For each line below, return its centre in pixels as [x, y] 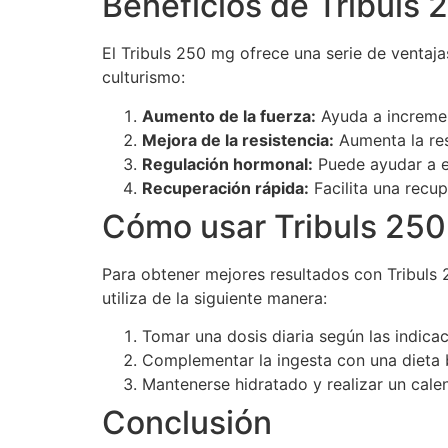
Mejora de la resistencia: [238, 139]
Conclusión [187, 422]
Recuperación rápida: [225, 187]
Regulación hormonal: [227, 163]
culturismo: [143, 77]
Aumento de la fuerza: [229, 115]
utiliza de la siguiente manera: [214, 297]
